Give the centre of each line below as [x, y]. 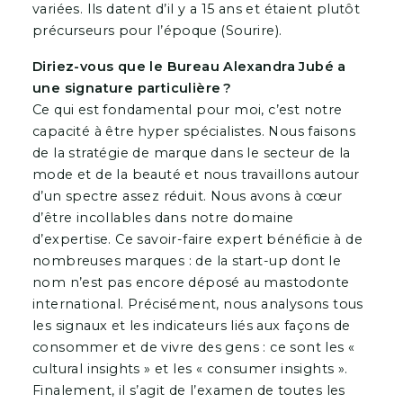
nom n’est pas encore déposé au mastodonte [191, 282]
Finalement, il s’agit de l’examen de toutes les [188, 390]
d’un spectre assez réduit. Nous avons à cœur [187, 196]
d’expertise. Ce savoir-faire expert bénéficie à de [197, 239]
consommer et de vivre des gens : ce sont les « [193, 347]
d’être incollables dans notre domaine [163, 217]
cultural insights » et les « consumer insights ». [190, 368]
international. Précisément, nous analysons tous [197, 304]
